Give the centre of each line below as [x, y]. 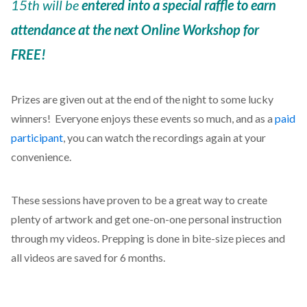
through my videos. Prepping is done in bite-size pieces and [148, 238]
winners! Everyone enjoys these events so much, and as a [143, 119]
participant [37, 138]
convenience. [41, 157]
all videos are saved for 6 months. [88, 257]
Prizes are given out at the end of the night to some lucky [142, 99]
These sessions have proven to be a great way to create [139, 199]
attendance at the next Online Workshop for [135, 30]
